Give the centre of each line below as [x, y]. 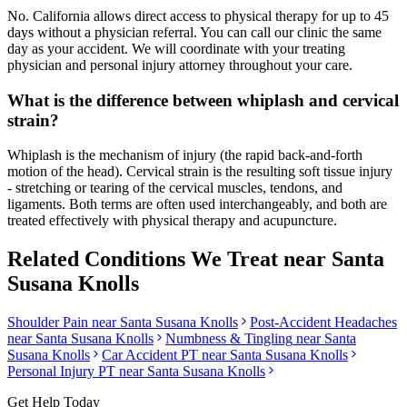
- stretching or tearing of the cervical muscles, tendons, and [175, 188]
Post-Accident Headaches [323, 323]
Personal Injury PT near [77, 372]
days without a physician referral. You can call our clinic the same [194, 33]
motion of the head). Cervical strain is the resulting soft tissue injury [200, 172]
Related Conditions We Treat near [169, 259]
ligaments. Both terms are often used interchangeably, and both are [197, 204]
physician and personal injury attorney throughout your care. [180, 65]
